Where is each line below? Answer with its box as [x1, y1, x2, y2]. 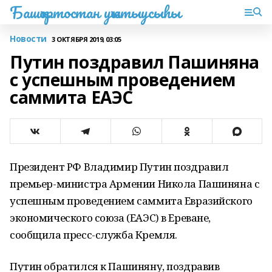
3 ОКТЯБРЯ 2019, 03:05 [52, 34, 121, 44]
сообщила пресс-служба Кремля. [10, 228, 177, 242]
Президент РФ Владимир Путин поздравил [10, 160, 229, 174]
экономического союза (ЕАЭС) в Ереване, [10, 211, 211, 225]
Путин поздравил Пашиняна [10, 50, 259, 73]
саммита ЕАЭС [10, 86, 133, 109]
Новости [10, 33, 47, 44]
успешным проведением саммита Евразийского [10, 194, 253, 208]
